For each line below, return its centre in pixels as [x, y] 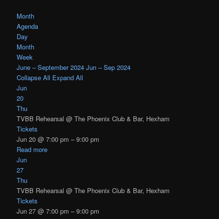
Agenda [28, 26]
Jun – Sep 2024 [109, 67]
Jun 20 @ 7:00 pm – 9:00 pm [58, 139]
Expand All [68, 77]
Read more [32, 149]
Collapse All [35, 77]
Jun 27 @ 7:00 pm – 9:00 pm [58, 211]
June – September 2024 [51, 67]
